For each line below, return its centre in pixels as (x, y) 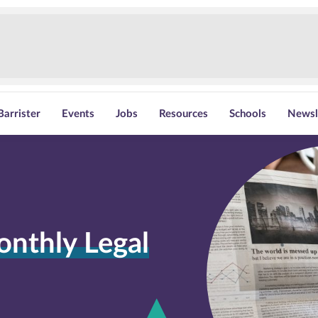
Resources (184, 114)
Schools (248, 114)
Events (78, 114)
